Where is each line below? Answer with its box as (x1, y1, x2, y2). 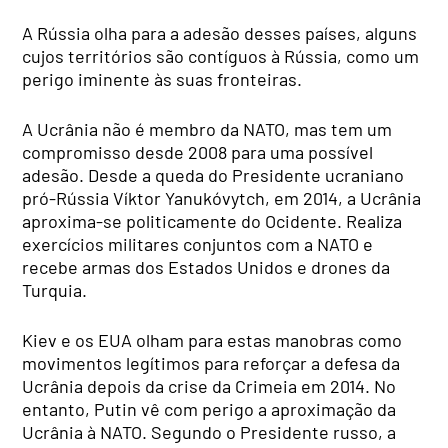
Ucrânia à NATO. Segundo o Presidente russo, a (22, 421, 397, 444)
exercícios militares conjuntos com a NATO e (22, 233, 374, 256)
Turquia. (22, 279, 92, 302)
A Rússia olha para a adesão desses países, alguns (22, 22, 418, 45)
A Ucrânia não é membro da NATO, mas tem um (22, 118, 393, 141)
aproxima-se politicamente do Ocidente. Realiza (22, 210, 403, 233)
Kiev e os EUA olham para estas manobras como (22, 329, 403, 352)
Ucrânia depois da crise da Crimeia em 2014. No (22, 375, 397, 398)
